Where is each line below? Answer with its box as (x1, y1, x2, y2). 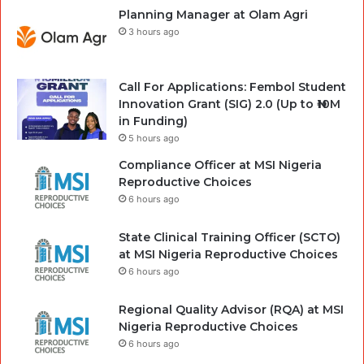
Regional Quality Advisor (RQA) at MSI (119, 302, 344, 318)
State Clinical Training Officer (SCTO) (119, 230, 340, 245)
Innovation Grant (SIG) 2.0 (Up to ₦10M (119, 97, 340, 112)
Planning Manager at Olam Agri (119, 7, 308, 23)
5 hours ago (128, 132, 180, 145)
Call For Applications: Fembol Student (119, 80, 346, 95)
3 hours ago (128, 26, 180, 38)
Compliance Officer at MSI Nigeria (119, 158, 322, 173)
